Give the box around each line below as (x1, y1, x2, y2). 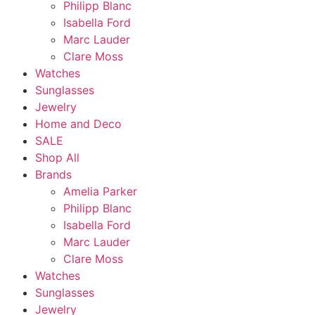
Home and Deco (35, 117, 122, 131)
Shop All (35, 150, 79, 165)
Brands (35, 167, 72, 181)
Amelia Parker (63, 184, 137, 198)
